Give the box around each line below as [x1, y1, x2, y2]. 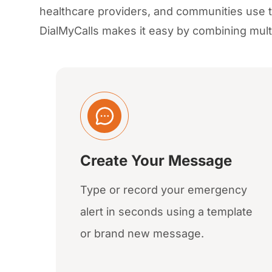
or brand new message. [80, 227, 205, 240]
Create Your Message [80, 152, 233, 170]
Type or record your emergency [80, 183, 248, 197]
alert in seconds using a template [80, 205, 253, 219]
